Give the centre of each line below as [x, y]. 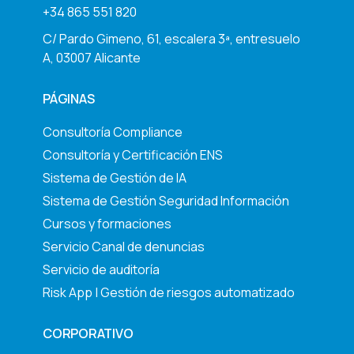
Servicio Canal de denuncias [124, 247]
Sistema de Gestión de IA [115, 178]
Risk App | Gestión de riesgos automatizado [169, 293]
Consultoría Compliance [113, 132]
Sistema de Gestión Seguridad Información [166, 201]
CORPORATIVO [88, 334]
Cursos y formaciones [107, 224]
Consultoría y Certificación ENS [133, 155]
